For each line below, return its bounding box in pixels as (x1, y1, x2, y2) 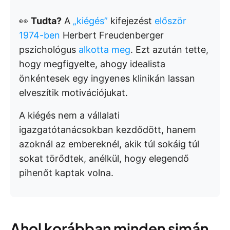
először (155, 15, 186, 26)
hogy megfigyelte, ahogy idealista (19, 59, 165, 69)
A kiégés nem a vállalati (19, 110, 120, 121)
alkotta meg (79, 44, 130, 55)
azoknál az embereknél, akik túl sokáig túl (19, 139, 199, 149)
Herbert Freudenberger (60, 30, 164, 41)
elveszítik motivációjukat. (19, 87, 128, 98)
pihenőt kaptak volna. (19, 167, 113, 178)
